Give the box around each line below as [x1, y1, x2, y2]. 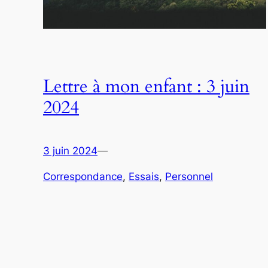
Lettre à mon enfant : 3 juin [43, 75, 249, 99]
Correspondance [43, 170, 123, 183]
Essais [129, 170, 159, 183]
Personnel [165, 170, 213, 183]
